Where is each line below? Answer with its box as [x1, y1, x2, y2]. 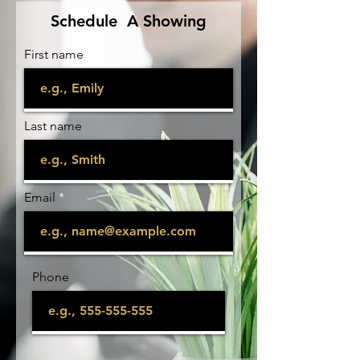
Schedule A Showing [51, 11, 207, 31]
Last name [24, 118, 82, 133]
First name [24, 47, 84, 62]
